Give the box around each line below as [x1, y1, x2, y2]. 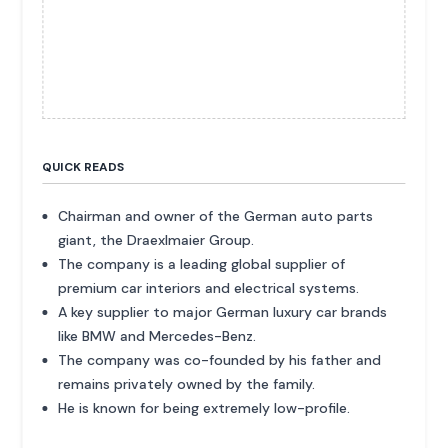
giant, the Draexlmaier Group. [58, 230, 255, 249]
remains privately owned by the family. [58, 374, 316, 393]
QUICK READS [42, 158, 125, 175]
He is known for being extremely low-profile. [58, 398, 351, 417]
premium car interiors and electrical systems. [58, 278, 360, 297]
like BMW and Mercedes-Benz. [58, 326, 257, 345]
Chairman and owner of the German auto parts [58, 206, 374, 225]
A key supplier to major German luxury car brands [58, 302, 388, 321]
